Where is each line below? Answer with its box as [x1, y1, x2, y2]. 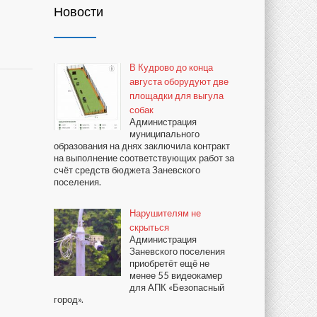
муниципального [129, 128, 200, 139]
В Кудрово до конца [129, 62, 213, 73]
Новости [54, 4, 103, 19]
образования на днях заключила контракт [54, 140, 230, 151]
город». [54, 294, 83, 305]
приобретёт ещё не [129, 258, 209, 269]
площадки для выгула [129, 90, 224, 101]
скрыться [129, 221, 169, 233]
